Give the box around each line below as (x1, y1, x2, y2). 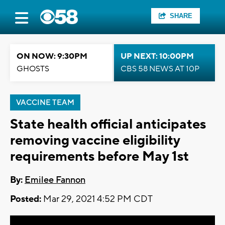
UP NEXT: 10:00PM (121, 51, 194, 61)
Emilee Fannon (25, 174, 85, 186)
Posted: (10, 193, 41, 205)
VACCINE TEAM (16, 98, 74, 107)
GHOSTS (17, 64, 49, 74)
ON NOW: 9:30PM (17, 51, 87, 61)
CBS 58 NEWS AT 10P (121, 64, 199, 74)
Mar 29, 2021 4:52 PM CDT (41, 193, 153, 205)
